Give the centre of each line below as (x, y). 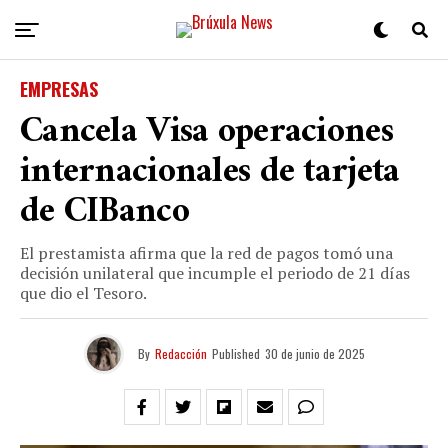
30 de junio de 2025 (314, 353)
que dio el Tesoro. (83, 293)
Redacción (180, 353)
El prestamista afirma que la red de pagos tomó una (206, 253)
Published (235, 353)
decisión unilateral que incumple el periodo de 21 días (215, 273)
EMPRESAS (59, 89)
